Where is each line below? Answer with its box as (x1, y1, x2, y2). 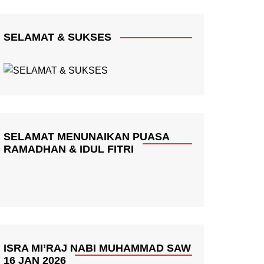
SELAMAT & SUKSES (4, 31, 111, 43)
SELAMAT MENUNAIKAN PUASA (4, 130, 169, 143)
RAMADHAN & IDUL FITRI (4, 143, 134, 155)
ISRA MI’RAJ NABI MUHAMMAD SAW (4, 242, 191, 254)
